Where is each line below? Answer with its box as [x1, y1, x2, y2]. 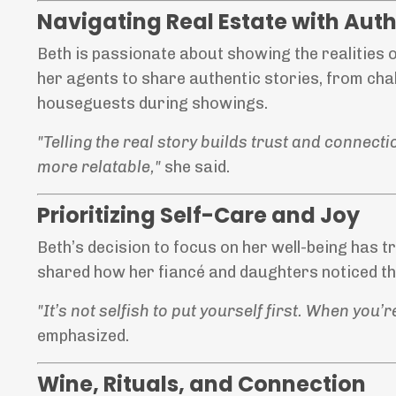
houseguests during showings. [37, 94, 268, 114]
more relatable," [37, 157, 161, 178]
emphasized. [37, 326, 129, 346]
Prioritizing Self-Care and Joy [37, 201, 360, 231]
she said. [161, 157, 230, 178]
